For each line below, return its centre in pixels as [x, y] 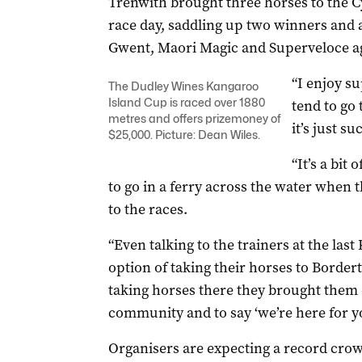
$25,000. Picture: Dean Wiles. [184, 135]
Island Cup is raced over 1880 [186, 102]
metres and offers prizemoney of [194, 118]
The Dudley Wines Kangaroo [183, 86]
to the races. [147, 209]
